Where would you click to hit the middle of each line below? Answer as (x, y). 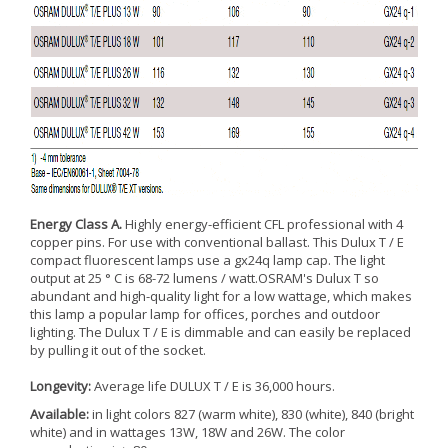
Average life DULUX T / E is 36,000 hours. (213, 386)
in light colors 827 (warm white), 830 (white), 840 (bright (251, 414)
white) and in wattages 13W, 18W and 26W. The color (187, 432)
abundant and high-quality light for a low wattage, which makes (221, 296)
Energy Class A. (76, 224)
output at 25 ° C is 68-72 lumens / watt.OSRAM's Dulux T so (204, 278)
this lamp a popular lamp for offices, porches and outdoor (205, 314)
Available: (59, 414)
